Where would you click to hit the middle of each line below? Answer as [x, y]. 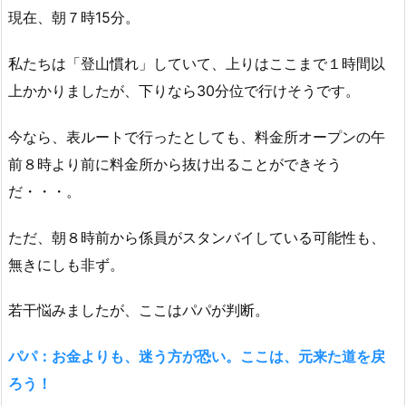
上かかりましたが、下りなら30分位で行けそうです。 [184, 91]
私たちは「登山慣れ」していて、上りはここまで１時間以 [197, 64]
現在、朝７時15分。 [74, 18]
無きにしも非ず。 [66, 264]
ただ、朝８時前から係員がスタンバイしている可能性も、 [197, 237]
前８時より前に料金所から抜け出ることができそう [175, 164]
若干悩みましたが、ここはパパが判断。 [139, 310]
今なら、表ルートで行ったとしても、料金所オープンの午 [197, 136]
